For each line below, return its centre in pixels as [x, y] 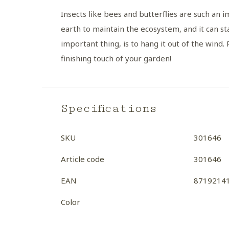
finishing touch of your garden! [116, 58]
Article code [83, 159]
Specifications [109, 109]
